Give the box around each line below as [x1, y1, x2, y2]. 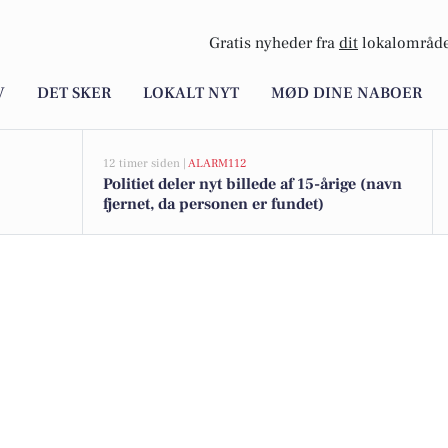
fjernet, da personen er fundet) [103, 194, 324, 214]
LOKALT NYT [143, 83, 239, 104]
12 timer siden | [103, 156, 188, 171]
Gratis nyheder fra [209, 33, 339, 54]
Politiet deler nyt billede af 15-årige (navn [103, 174, 402, 194]
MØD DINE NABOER [271, 83, 422, 104]
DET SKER [37, 83, 111, 104]
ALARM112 [188, 156, 247, 171]
